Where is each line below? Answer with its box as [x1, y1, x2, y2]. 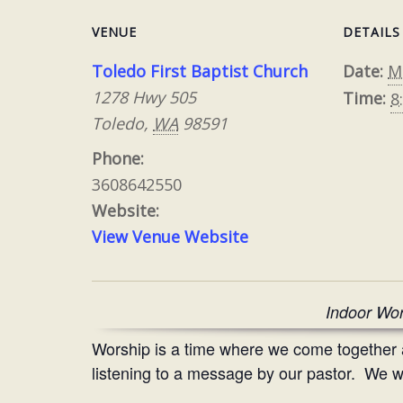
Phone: [92, 148, 144, 170]
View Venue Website [92, 226, 248, 248]
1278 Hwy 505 [92, 86, 196, 109]
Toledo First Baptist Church [92, 60, 308, 83]
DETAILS [343, 23, 401, 41]
